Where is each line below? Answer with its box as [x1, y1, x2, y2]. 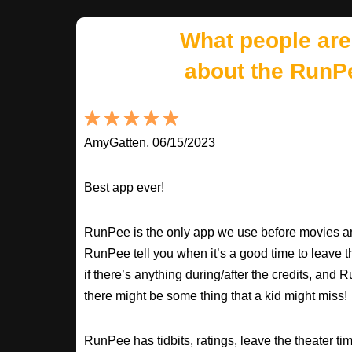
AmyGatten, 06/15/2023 [84, 136, 215, 149]
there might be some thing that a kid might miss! [84, 289, 347, 302]
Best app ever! [84, 181, 164, 194]
